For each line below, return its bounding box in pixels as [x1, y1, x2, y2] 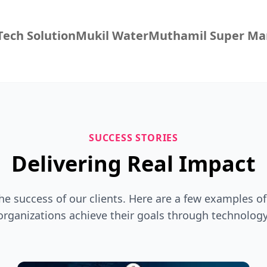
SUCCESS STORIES [89, 131, 178, 144]
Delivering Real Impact [11, 149, 256, 178]
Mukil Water [76, 27, 148, 44]
